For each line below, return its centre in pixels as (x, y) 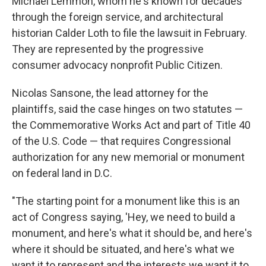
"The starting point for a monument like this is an (126, 201)
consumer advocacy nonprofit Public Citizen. (117, 65)
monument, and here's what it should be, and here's (132, 233)
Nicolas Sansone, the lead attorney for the (110, 93)
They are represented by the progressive (108, 49)
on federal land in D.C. (62, 173)
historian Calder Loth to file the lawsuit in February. (129, 33)
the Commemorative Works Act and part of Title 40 (131, 125)
